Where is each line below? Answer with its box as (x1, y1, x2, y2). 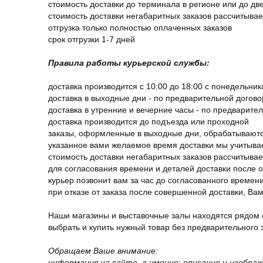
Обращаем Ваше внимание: (48, 246, 160, 255)
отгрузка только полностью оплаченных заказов (48, 23, 232, 32)
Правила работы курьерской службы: (48, 58, 212, 68)
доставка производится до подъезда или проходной (48, 117, 249, 126)
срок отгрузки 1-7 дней (48, 35, 135, 44)
